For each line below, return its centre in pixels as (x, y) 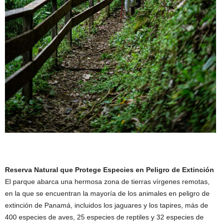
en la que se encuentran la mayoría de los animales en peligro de (107, 193)
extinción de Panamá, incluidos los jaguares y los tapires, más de (107, 205)
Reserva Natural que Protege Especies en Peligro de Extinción (110, 169)
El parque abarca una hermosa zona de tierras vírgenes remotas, (107, 181)
